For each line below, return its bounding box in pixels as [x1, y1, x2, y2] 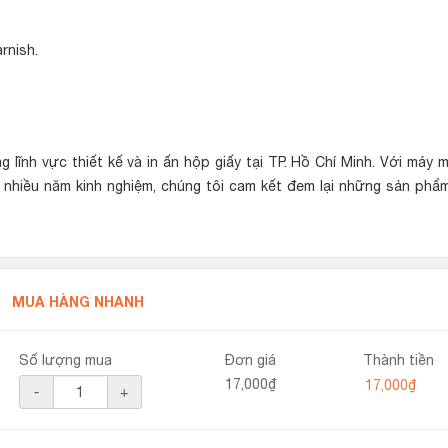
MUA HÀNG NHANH [11, 293, 144, 310]
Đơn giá [225, 352, 277, 368]
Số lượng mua [18, 352, 112, 368]
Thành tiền [362, 352, 434, 368]
